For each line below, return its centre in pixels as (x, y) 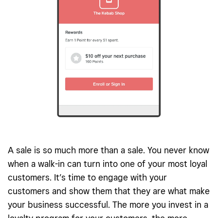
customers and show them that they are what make (109, 191)
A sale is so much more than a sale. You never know (109, 150)
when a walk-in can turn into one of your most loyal (108, 164)
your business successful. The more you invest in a (108, 205)
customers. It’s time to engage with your (87, 178)
